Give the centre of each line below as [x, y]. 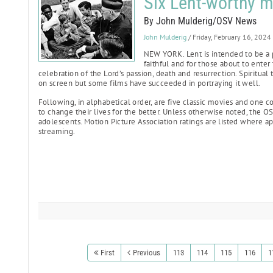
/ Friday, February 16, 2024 [229, 37]
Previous [146, 253]
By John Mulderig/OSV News [200, 21]
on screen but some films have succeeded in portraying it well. [149, 83]
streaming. [57, 131]
